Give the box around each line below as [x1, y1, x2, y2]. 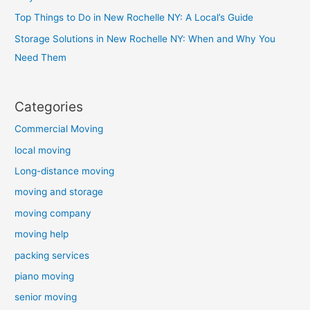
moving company [15, 207, 92, 219]
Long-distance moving [15, 165, 115, 176]
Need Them [15, 51, 67, 63]
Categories [15, 98, 84, 116]
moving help [15, 228, 69, 240]
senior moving [15, 291, 77, 303]
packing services [15, 249, 90, 261]
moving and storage [15, 186, 104, 198]
